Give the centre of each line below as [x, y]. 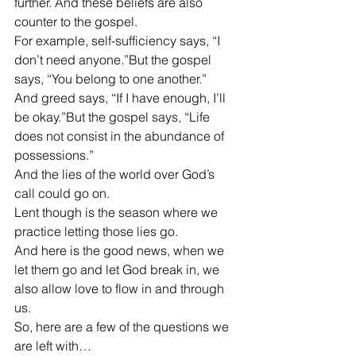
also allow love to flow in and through [121, 288]
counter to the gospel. [76, 21]
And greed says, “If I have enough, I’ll [122, 98]
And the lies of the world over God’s [116, 174]
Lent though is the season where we [118, 212]
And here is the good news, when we [121, 250]
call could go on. [62, 193]
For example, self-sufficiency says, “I [119, 41]
